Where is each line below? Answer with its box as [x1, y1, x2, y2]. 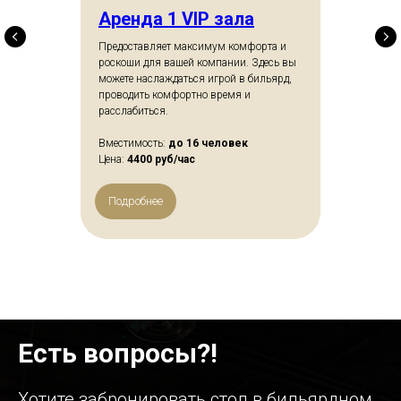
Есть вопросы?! [18, 337, 218, 370]
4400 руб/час [127, 153, 195, 166]
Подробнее [108, 194, 163, 209]
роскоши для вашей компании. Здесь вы [98, 56, 296, 70]
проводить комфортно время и [98, 89, 251, 102]
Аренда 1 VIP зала [98, 8, 254, 30]
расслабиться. [98, 105, 168, 118]
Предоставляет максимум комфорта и [98, 40, 286, 54]
